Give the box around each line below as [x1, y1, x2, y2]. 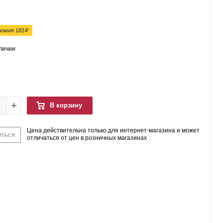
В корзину [50, 101, 82, 109]
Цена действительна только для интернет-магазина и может [27, 126, 200, 134]
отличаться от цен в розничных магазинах [27, 134, 147, 141]
